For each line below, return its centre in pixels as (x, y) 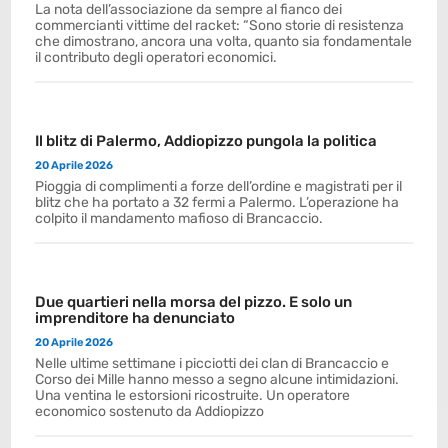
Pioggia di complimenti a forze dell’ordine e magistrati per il (219, 186)
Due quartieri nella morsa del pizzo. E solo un (194, 302)
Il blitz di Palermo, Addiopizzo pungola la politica (206, 141)
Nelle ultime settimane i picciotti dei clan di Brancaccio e (212, 363)
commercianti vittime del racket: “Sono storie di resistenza (220, 25)
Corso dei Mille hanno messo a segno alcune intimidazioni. (217, 379)
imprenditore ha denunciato (135, 318)
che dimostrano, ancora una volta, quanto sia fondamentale (224, 41)
